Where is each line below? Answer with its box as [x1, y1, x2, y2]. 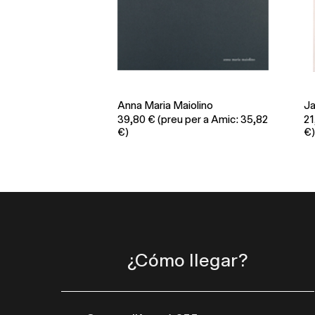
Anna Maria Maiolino [117, 101, 213, 112]
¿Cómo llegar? [127, 252, 248, 271]
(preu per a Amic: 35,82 [155, 115, 268, 126]
